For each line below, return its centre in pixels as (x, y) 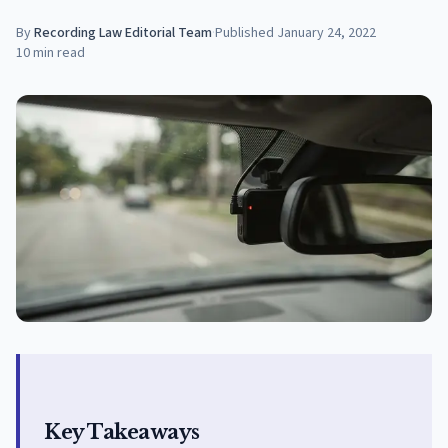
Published (244, 33)
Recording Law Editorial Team (123, 33)
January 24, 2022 (326, 33)
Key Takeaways (122, 431)
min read (59, 53)
